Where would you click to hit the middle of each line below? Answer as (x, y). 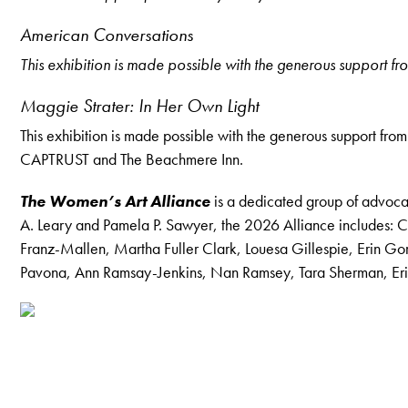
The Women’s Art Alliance (115, 201)
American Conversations (107, 35)
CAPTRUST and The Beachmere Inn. (132, 159)
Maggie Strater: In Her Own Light (139, 106)
